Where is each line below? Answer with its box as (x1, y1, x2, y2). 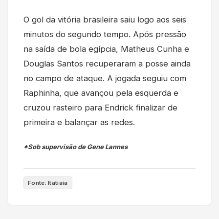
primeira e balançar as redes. (23, 117, 135, 128)
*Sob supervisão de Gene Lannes (23, 143, 128, 151)
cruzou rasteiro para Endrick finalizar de (23, 103, 177, 113)
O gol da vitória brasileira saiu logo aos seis (23, 15, 186, 25)
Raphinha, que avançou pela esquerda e (23, 88, 178, 98)
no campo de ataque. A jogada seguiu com (23, 73, 186, 84)
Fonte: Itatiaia (28, 179, 68, 187)
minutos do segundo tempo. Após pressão (23, 29, 186, 40)
